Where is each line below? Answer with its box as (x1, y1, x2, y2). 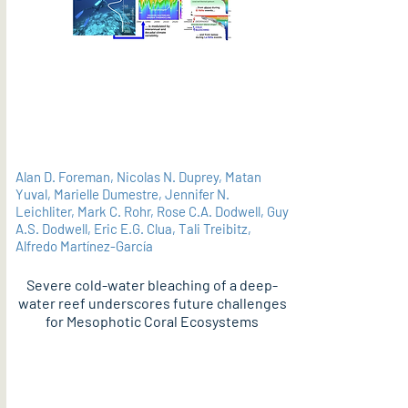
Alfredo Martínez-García (15, 238, 153, 254)
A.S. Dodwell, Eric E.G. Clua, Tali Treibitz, (15, 220, 251, 237)
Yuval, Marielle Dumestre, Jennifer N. (15, 186, 229, 202)
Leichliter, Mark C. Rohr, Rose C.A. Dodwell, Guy (15, 203, 289, 219)
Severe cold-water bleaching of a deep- (26, 276, 278, 293)
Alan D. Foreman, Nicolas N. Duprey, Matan (15, 168, 261, 185)
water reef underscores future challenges (17, 294, 287, 311)
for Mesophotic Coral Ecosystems (46, 312, 259, 330)
